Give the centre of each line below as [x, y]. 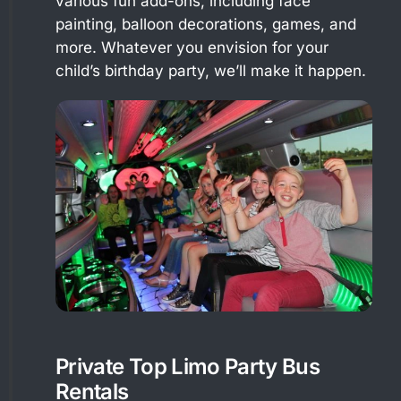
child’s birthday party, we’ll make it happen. [211, 70]
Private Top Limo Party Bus [188, 366]
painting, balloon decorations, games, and [206, 24]
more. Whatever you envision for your [192, 47]
